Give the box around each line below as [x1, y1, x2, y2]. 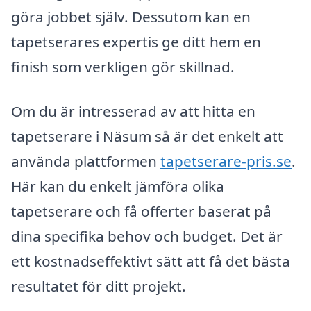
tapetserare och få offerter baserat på [11, 201, 271, 221]
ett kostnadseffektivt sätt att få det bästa [11, 251, 290, 271]
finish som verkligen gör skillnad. [11, 57, 235, 77]
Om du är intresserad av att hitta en [11, 101, 255, 121]
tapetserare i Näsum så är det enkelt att [11, 126, 283, 146]
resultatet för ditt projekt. [11, 276, 186, 296]
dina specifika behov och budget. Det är [11, 226, 283, 246]
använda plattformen [11, 151, 160, 171]
